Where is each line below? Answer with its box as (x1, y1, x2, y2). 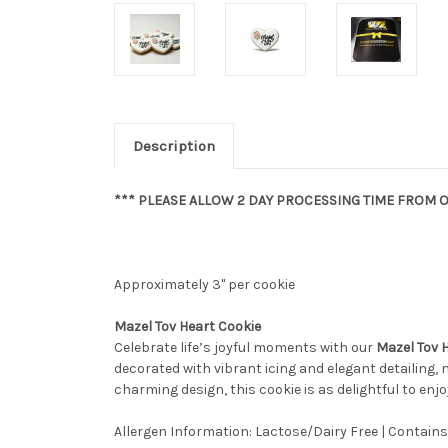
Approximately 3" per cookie (114, 275, 295, 293)
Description (132, 136, 215, 155)
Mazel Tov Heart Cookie (114, 317, 261, 335)
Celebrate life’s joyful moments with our (114, 338, 376, 356)
